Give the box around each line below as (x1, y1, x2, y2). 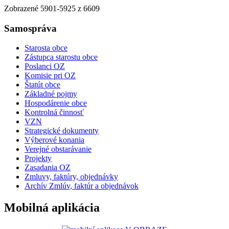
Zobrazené (4, 4, 40, 13)
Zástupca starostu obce (25, 53, 98, 62)
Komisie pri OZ (25, 71, 76, 80)
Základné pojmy (25, 89, 77, 99)
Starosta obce (25, 43, 67, 53)
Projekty (25, 154, 52, 163)
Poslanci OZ (25, 62, 65, 71)
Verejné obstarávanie (25, 145, 91, 154)
